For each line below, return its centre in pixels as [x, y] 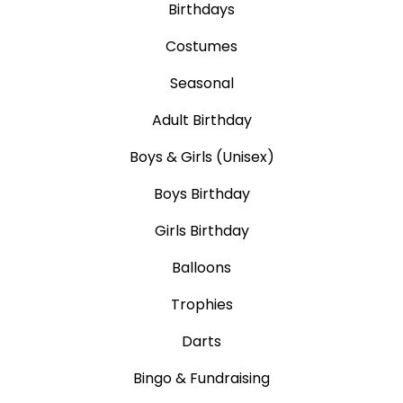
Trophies [201, 304]
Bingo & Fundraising [201, 378]
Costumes [201, 46]
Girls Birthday [201, 230]
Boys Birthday [201, 193]
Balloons [201, 267]
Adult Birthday [201, 120]
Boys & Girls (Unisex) [201, 157]
